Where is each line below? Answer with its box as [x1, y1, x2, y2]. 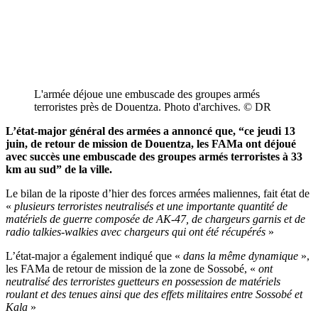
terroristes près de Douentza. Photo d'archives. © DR [34, 100, 271, 113]
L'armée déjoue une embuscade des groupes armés [34, 87, 260, 100]
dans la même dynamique [183, 249, 298, 262]
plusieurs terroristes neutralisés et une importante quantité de [14, 199, 287, 212]
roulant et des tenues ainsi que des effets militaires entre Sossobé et [6, 287, 302, 300]
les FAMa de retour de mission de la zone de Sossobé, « [6, 262, 258, 275]
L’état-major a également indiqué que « [6, 249, 183, 262]
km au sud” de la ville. [6, 163, 112, 175]
